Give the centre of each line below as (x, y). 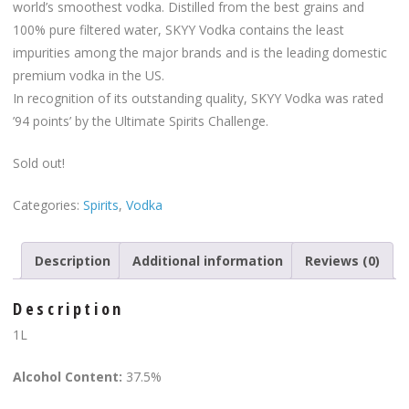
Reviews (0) (342, 260)
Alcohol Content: (68, 376)
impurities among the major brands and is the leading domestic (200, 52)
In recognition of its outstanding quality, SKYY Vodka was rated (198, 98)
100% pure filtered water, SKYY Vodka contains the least (178, 29)
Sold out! (39, 163)
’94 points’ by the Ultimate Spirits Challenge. (141, 121)
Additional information (208, 260)
